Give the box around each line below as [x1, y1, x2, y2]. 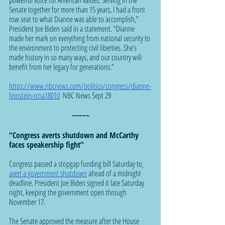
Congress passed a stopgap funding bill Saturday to [9, 158, 142, 169]
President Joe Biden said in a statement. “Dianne [9, 23, 136, 34]
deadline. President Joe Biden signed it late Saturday [9, 177, 146, 188]
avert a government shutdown [9, 167, 87, 179]
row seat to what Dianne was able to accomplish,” [9, 13, 140, 25]
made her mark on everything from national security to [9, 32, 152, 44]
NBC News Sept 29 [60, 89, 111, 101]
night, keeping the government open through [9, 186, 128, 198]
